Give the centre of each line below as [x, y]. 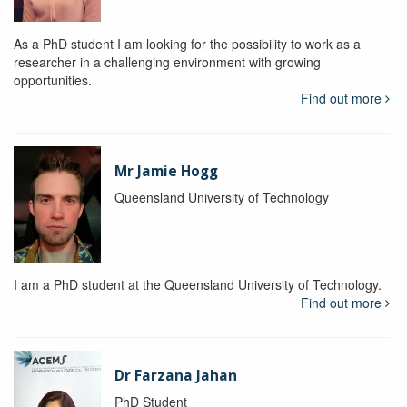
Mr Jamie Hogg [166, 172]
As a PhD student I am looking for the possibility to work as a [187, 44]
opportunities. [53, 80]
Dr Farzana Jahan [175, 376]
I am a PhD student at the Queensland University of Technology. [198, 285]
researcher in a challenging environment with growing [167, 62]
